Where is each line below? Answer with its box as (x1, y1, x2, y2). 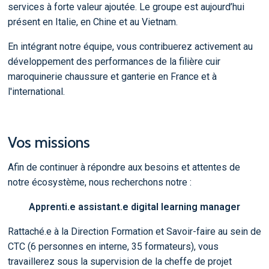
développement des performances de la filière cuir (7, 55, 220, 67)
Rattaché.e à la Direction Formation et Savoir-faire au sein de (7, 226, 261, 238)
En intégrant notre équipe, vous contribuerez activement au (7, 40, 253, 52)
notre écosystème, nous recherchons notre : (7, 177, 192, 189)
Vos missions (7, 133, 90, 151)
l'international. (7, 85, 65, 97)
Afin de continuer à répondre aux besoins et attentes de (7, 162, 240, 174)
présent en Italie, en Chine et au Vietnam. (7, 16, 180, 28)
